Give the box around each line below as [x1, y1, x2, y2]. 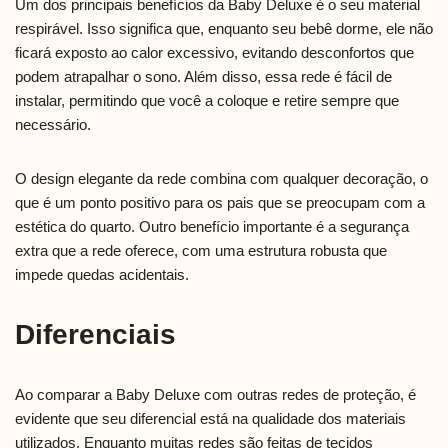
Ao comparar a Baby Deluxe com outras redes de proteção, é [15, 386, 416, 404]
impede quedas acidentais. [15, 266, 189, 284]
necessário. [15, 116, 91, 134]
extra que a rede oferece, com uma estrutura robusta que [15, 242, 387, 260]
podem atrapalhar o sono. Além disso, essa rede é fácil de [15, 68, 392, 86]
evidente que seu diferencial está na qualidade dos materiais [15, 410, 406, 428]
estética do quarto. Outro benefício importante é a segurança [15, 218, 409, 236]
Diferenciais [15, 319, 176, 351]
